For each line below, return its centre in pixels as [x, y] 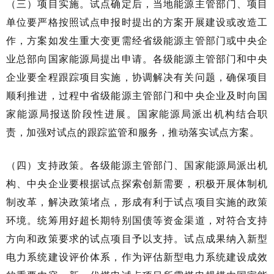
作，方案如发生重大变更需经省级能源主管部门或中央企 [137, 40]
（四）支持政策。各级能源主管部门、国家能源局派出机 [137, 165]
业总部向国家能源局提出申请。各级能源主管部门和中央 [137, 58]
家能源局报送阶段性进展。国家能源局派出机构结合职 [137, 113]
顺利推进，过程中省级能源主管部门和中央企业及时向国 [137, 95]
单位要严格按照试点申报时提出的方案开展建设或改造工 [137, 22]
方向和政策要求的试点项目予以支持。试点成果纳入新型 [137, 238]
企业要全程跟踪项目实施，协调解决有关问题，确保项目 [137, 77]
